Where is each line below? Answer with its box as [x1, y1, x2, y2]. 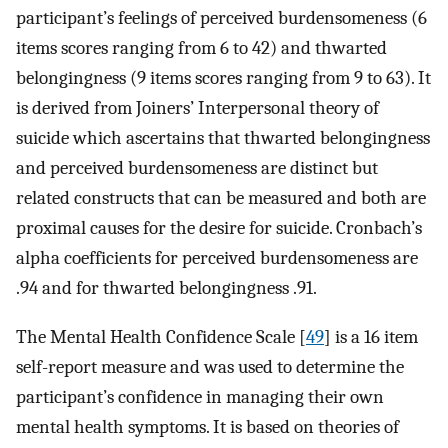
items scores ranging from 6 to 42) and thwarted [16, 37, 387, 59]
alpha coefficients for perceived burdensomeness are [16, 247, 418, 269]
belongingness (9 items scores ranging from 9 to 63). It [16, 67, 431, 89]
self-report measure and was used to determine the [16, 355, 404, 378]
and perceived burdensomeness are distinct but [16, 157, 378, 179]
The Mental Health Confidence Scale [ [16, 325, 306, 348]
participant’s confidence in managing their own [16, 385, 384, 408]
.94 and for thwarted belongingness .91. [16, 277, 317, 299]
